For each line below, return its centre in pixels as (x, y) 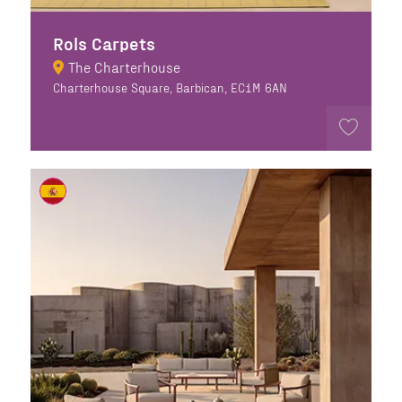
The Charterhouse (124, 67)
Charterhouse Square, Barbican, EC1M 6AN (170, 88)
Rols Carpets (104, 44)
